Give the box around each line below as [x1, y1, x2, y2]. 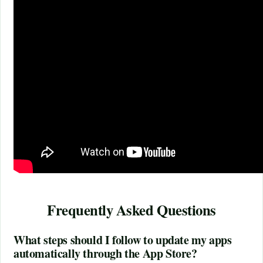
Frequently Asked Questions [47, 198, 216, 220]
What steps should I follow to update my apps [14, 231, 232, 248]
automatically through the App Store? [14, 244, 197, 262]
